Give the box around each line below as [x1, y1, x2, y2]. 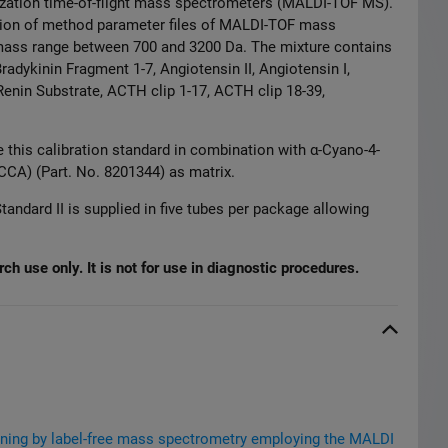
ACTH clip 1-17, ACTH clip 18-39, [107, 81, 325, 100]
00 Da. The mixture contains [205, 37, 392, 56]
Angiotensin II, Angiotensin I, [160, 59, 350, 78]
